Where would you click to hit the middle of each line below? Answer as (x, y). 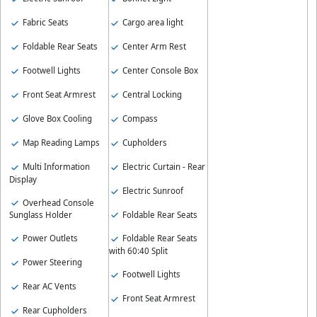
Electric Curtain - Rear (162, 166)
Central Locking (151, 94)
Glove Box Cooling (56, 118)
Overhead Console (57, 202)
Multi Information (55, 166)
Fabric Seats (45, 23)
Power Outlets (49, 238)
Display (23, 179)
